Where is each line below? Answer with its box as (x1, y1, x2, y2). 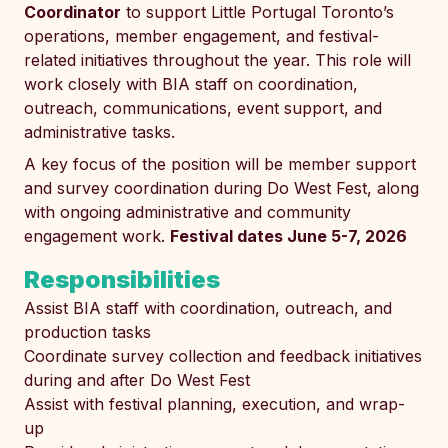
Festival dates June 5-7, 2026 (170, 226, 407, 246)
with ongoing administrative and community (24, 202, 351, 222)
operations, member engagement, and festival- (24, 26, 379, 46)
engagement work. (24, 226, 170, 246)
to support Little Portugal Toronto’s (121, 2, 394, 22)
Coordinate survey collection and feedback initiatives (24, 346, 422, 366)
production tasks (24, 322, 151, 342)
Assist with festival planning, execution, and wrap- (24, 394, 405, 414)
